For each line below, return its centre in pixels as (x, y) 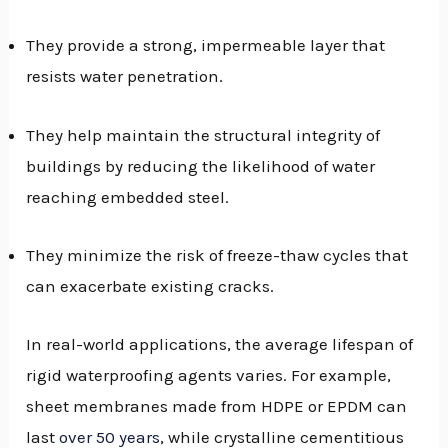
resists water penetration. (125, 76)
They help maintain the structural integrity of (203, 134)
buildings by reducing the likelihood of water (201, 165)
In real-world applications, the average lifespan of (220, 343)
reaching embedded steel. (128, 196)
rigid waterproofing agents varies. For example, (209, 374)
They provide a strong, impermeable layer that (206, 45)
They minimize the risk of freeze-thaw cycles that (217, 254)
